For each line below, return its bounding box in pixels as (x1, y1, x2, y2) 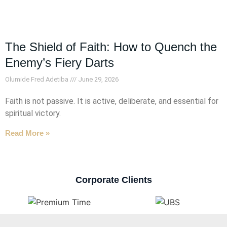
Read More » (5, 129, 50, 137)
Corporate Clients (75, 175, 152, 185)
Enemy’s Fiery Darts (5, 56, 114, 69)
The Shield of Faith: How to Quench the (5, 40, 217, 54)
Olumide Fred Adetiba (5, 75, 70, 83)
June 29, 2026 (77, 75, 119, 83)
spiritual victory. (5, 108, 61, 118)
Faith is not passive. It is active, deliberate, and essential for (5, 96, 218, 106)
